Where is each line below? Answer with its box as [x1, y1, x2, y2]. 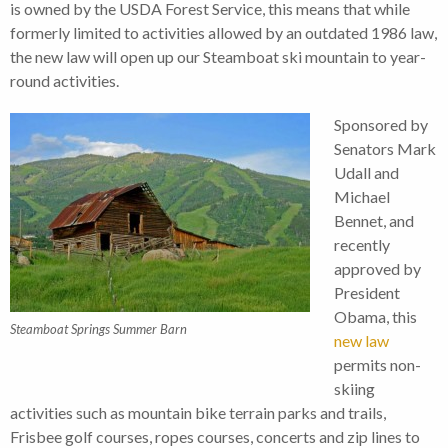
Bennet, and [334, 211, 414, 231]
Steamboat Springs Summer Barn [10, 321, 187, 338]
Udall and [334, 163, 399, 183]
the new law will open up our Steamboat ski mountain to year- [10, 47, 426, 67]
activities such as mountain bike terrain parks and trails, [10, 403, 386, 423]
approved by [334, 259, 421, 279]
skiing [334, 379, 375, 399]
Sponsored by [334, 115, 428, 135]
